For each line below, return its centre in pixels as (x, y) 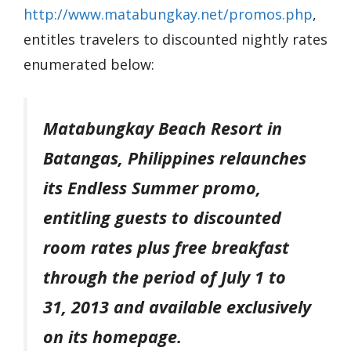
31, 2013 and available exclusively (177, 306)
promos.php (271, 14)
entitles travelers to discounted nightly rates (175, 39)
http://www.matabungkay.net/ (126, 14)
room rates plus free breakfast (166, 247)
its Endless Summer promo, (152, 187)
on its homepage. (112, 336)
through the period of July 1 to (165, 277)
